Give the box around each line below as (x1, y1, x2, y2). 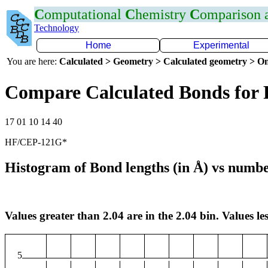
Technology (34, 23, 79, 33)
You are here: (7, 56, 59, 66)
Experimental (193, 40, 249, 50)
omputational (44, 7, 125, 22)
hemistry (135, 7, 190, 22)
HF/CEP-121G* (5, 136, 67, 147)
